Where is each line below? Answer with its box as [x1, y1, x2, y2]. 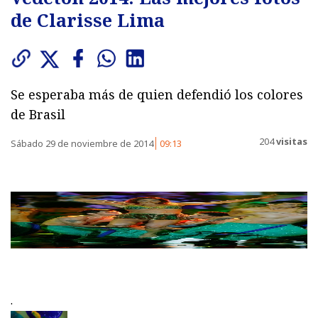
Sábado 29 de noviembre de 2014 [11, 136, 155, 150]
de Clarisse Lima [11, 7, 165, 32]
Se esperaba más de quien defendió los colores [11, 85, 303, 103]
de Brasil [11, 105, 65, 123]
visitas [274, 135, 307, 148]
